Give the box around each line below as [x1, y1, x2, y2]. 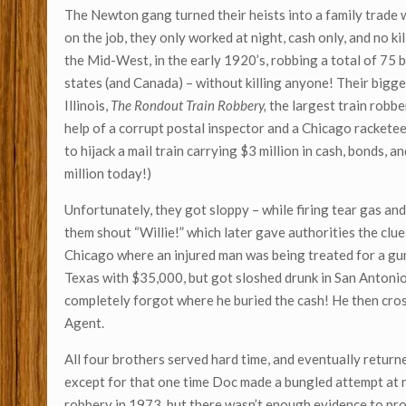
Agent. [64, 314, 105, 332]
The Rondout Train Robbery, [111, 97, 270, 114]
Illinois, [64, 97, 111, 114]
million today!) [64, 165, 152, 182]
